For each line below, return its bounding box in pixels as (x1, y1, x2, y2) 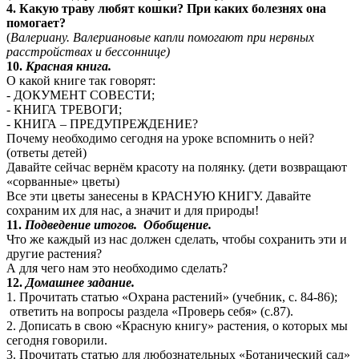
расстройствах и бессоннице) (6, 45, 170, 59)
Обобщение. (143, 218, 212, 232)
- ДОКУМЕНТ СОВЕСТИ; (6, 88, 155, 103)
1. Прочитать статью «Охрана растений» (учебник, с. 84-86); (6, 290, 337, 305)
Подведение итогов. (25, 218, 137, 232)
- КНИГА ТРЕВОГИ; (6, 103, 122, 117)
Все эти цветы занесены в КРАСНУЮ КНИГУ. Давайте (6, 189, 311, 204)
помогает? (6, 16, 66, 30)
